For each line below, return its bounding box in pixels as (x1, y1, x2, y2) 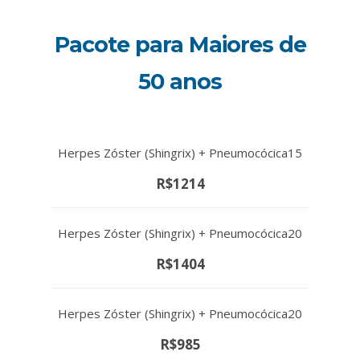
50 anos (138, 67, 222, 95)
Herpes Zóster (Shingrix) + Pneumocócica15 (58, 144, 302, 161)
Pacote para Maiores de (54, 31, 306, 58)
